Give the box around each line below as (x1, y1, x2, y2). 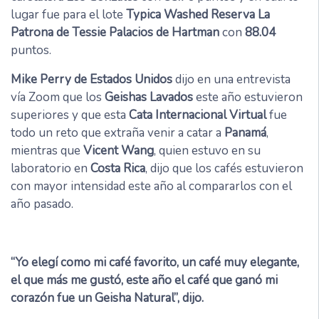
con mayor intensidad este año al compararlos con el (11, 177, 292, 194)
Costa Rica (90, 159, 145, 177)
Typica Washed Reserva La (126, 6, 270, 23)
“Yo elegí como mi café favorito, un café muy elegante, (11, 253, 299, 271)
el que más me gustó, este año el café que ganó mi (11, 271, 278, 288)
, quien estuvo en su (154, 142, 261, 159)
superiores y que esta (11, 106, 129, 123)
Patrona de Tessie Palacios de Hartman (11, 23, 219, 41)
